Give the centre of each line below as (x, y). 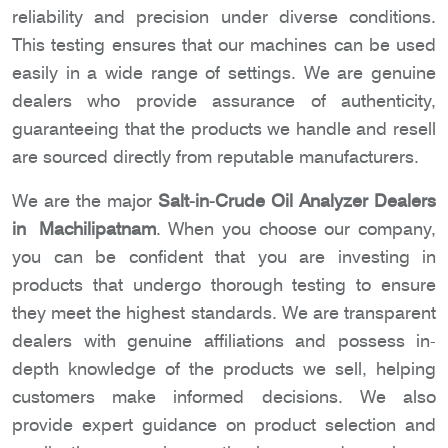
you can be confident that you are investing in (224, 257)
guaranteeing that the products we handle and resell (224, 129)
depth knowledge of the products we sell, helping (224, 369)
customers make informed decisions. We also (224, 397)
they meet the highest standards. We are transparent (224, 313)
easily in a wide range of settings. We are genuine (224, 73)
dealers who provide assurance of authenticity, (224, 101)
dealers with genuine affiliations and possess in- (224, 341)
